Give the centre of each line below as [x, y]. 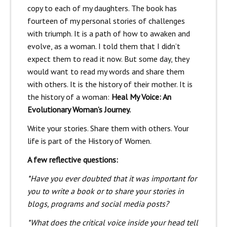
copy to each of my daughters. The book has [102, 8]
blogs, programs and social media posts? [98, 203]
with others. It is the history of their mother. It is [110, 84]
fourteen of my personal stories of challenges [106, 21]
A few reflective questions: [72, 159]
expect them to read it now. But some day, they [108, 59]
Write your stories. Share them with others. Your [108, 128]
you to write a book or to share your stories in [105, 191]
